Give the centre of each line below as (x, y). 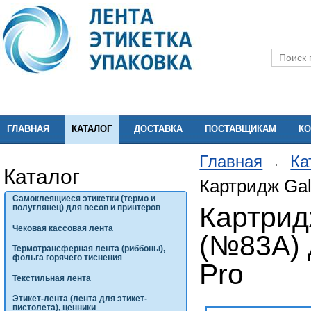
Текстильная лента (51, 278)
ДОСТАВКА (158, 129)
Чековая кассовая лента (62, 228)
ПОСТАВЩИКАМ (241, 129)
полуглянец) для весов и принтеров (86, 208)
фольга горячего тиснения (67, 258)
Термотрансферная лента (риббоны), (89, 249)
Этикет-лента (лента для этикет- (79, 299)
